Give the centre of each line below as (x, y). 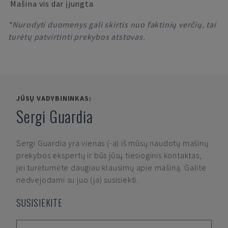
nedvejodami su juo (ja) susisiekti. (78, 180)
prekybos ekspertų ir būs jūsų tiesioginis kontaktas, (109, 155)
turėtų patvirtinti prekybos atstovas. (77, 37)
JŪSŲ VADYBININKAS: (54, 98)
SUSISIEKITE (39, 203)
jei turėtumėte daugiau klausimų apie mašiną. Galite (111, 167)
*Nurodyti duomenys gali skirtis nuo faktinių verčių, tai (112, 24)
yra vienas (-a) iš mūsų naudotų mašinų (138, 143)
